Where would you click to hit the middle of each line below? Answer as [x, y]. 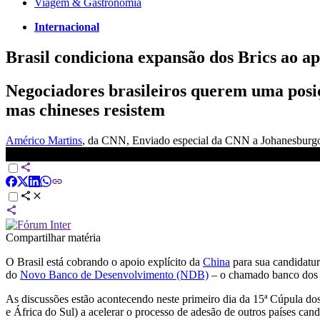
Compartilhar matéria [53, 237]
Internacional [67, 26]
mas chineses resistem [85, 110]
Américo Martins [44, 140]
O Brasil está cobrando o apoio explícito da [104, 261]
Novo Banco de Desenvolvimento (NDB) [114, 274]
